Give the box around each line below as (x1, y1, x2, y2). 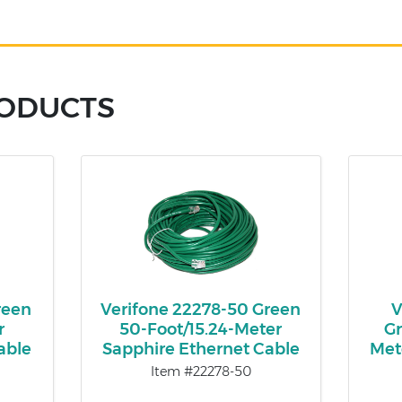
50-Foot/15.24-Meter (119, 319, 283, 340)
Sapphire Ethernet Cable (101, 339, 300, 360)
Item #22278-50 (150, 363, 251, 380)
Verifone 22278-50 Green (100, 300, 301, 320)
